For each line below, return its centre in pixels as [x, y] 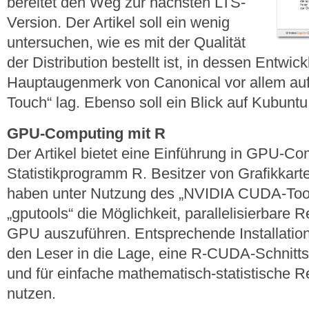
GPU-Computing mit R [86, 133]
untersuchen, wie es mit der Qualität [126, 43]
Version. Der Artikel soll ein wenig [118, 23]
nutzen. [31, 293]
